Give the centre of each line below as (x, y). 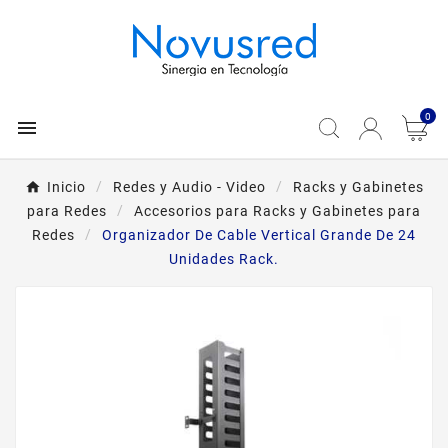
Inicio (66, 187)
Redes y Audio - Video (189, 187)
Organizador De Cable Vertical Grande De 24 (259, 235)
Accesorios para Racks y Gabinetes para (277, 211)
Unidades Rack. (224, 259)
